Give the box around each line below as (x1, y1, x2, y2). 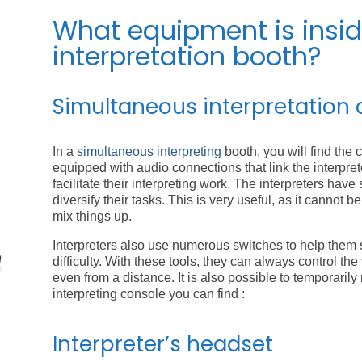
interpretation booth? (52, 37, 322, 74)
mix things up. (52, 208, 132, 223)
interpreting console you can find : (52, 286, 245, 301)
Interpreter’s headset (52, 329, 273, 359)
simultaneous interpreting (76, 144, 221, 158)
